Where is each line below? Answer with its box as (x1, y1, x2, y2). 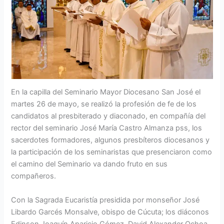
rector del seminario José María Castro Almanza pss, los (11, 123, 202, 133)
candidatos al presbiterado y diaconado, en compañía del (11, 111, 206, 121)
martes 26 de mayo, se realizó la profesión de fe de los (11, 99, 197, 109)
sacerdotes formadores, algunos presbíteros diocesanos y (11, 135, 210, 145)
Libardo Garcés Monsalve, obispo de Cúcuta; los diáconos (11, 207, 209, 216)
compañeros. (11, 171, 56, 181)
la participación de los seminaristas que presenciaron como (11, 147, 212, 157)
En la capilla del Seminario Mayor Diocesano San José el (11, 87, 201, 97)
